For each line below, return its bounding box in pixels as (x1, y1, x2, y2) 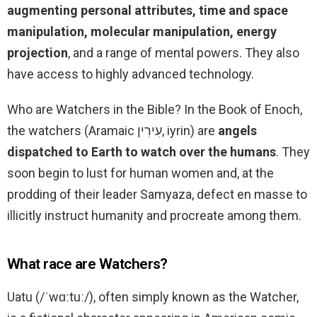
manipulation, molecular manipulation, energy (7, 24, 277, 40)
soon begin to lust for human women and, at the (7, 166, 274, 181)
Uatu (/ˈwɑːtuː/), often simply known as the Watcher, (7, 289, 299, 305)
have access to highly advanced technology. (7, 67, 254, 82)
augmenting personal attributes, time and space (7, 3, 288, 18)
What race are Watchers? (7, 255, 168, 273)
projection (7, 45, 68, 61)
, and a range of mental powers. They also (68, 45, 299, 61)
